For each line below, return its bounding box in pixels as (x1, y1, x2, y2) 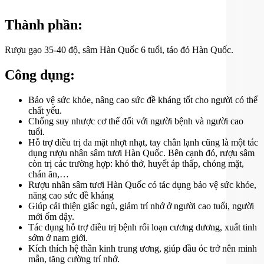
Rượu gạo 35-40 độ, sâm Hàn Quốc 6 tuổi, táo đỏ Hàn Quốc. (5, 44, 233, 55)
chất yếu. (28, 105, 62, 115)
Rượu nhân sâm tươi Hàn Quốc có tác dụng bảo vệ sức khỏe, (28, 179, 256, 190)
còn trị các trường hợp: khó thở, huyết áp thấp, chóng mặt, (28, 158, 244, 169)
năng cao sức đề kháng (28, 190, 114, 200)
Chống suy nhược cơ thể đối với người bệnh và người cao (28, 115, 243, 126)
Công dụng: (5, 67, 75, 82)
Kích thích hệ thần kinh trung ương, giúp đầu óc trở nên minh (28, 243, 257, 253)
